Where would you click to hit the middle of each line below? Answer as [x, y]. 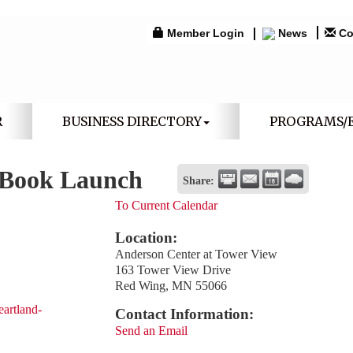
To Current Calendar [167, 205]
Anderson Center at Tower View [197, 254]
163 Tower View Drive [173, 270]
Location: [147, 238]
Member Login [205, 33]
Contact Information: [185, 314]
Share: [199, 180]
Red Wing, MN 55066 [171, 286]
